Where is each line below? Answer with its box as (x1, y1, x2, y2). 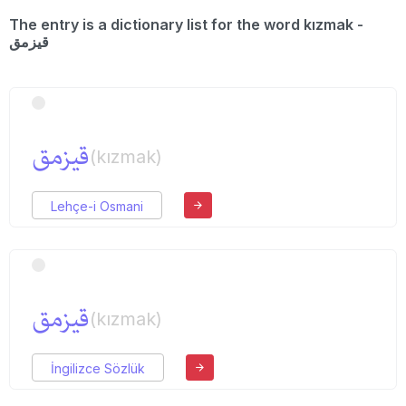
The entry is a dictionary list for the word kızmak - (9, 15, 363, 34)
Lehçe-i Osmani (51, 198, 143, 214)
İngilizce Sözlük (51, 361, 145, 376)
